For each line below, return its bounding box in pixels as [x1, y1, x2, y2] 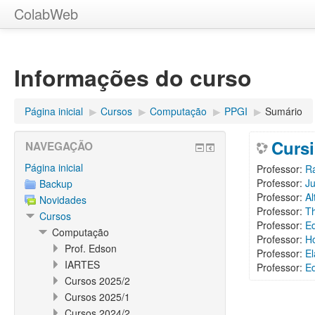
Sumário [265, 104, 302, 118]
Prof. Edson [65, 241, 117, 255]
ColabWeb [14, 4, 78, 24]
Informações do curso [14, 61, 252, 94]
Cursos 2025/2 [65, 274, 130, 288]
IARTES [65, 257, 100, 271]
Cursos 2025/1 [65, 290, 130, 304]
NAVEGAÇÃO [25, 139, 93, 154]
